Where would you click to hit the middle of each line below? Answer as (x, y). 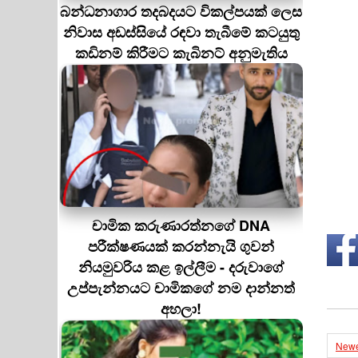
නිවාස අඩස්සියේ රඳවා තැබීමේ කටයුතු (181, 32)
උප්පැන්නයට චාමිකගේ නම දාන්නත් (181, 288)
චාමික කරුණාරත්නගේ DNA (181, 225)
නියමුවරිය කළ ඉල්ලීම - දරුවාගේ (181, 267)
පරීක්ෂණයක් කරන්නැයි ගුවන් (181, 246)
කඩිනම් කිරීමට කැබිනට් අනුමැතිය (181, 53)
